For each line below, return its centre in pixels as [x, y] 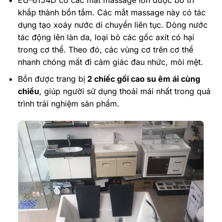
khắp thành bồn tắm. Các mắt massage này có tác [111, 12]
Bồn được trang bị [51, 79]
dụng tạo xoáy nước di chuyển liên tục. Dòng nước [112, 25]
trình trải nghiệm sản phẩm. [68, 104]
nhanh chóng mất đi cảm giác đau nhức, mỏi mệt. [110, 62]
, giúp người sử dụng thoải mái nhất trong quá [125, 91]
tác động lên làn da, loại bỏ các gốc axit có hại [106, 37]
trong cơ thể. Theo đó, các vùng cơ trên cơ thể [105, 49]
